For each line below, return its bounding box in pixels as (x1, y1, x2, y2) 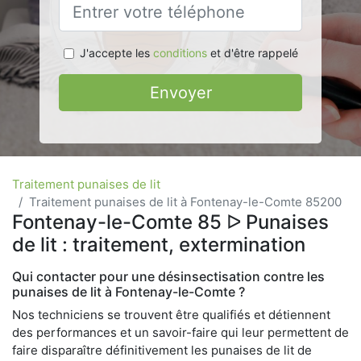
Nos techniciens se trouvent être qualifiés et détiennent (12, 307, 330, 322)
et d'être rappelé (206, 46, 298, 60)
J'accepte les (79, 46, 153, 60)
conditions (152, 46, 207, 60)
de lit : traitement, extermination (12, 233, 305, 256)
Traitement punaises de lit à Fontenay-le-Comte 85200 (29, 194, 342, 210)
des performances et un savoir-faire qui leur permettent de (12, 325, 349, 340)
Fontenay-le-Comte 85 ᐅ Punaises (12, 210, 329, 234)
